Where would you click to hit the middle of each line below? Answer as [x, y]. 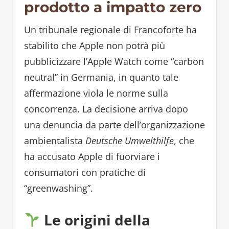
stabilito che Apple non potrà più [94, 46]
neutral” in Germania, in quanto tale [101, 77]
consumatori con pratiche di [85, 173]
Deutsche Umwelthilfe [129, 141]
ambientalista [54, 141]
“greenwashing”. [58, 188]
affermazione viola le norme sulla [96, 93]
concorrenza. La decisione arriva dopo [106, 109]
